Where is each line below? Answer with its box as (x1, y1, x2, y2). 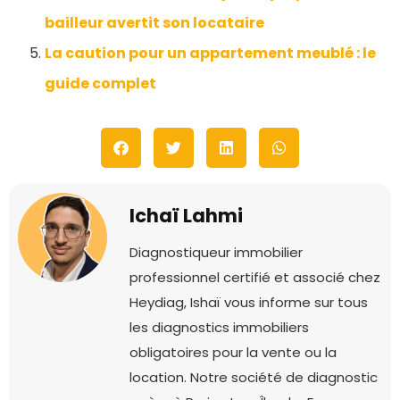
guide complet (45, 73, 156, 95)
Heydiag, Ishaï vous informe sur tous (129, 293, 368, 312)
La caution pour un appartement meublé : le (45, 43, 376, 64)
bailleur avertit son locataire (45, 12, 264, 34)
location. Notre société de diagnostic (129, 368, 378, 387)
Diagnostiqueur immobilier (129, 243, 303, 262)
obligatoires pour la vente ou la (129, 343, 337, 362)
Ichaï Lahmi (129, 203, 243, 229)
